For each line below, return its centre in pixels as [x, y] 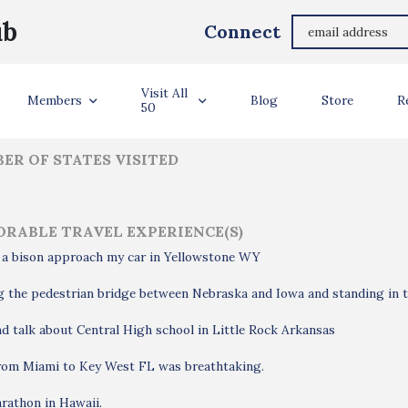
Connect [242, 31]
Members [55, 100]
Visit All [165, 93]
